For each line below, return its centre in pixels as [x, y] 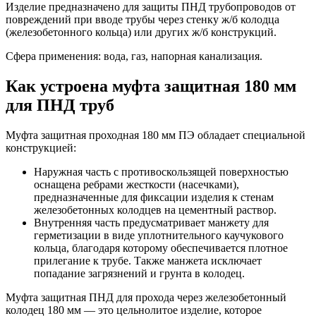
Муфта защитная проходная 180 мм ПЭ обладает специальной [156, 135]
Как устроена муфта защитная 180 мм [151, 86]
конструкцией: [41, 147]
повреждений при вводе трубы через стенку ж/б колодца [142, 19]
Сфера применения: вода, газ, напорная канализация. [134, 56]
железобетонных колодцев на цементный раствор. [155, 209]
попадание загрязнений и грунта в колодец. [139, 273]
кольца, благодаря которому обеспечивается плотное [161, 248]
